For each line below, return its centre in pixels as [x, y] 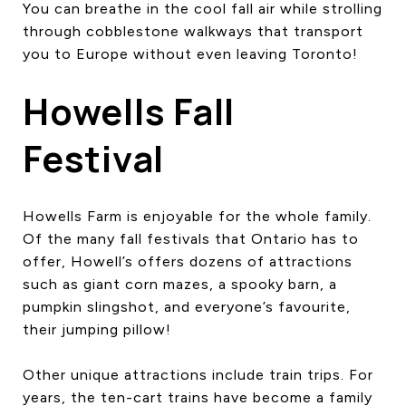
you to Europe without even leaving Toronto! [190, 53]
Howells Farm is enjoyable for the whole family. [197, 216]
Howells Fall [129, 111]
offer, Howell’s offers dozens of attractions [188, 261]
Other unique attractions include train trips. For [198, 374]
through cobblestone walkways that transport [193, 31]
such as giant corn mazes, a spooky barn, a [180, 284]
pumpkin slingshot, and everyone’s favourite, [187, 306]
